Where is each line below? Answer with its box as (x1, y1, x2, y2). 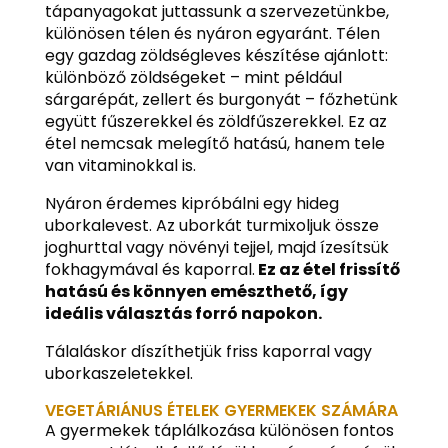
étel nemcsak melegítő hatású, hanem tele (44, 131, 385, 155)
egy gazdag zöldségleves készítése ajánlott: (44, 43, 388, 67)
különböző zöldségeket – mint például (44, 65, 342, 89)
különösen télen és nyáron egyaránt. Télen (44, 21, 380, 45)
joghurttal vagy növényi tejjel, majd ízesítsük (44, 235, 389, 259)
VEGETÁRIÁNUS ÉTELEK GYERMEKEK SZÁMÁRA (44, 398, 398, 422)
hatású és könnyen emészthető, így (44, 279, 348, 303)
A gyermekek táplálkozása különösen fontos (44, 418, 394, 442)
